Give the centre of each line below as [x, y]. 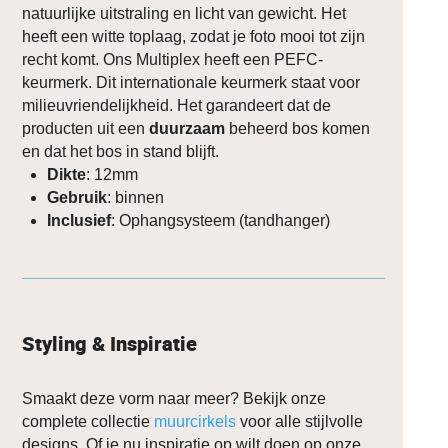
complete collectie [88, 421]
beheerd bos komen [300, 128]
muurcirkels [195, 421]
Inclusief [79, 220]
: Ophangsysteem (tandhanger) [221, 220]
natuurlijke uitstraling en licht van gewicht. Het [184, 13]
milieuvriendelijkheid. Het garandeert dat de [177, 105]
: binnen [136, 197]
